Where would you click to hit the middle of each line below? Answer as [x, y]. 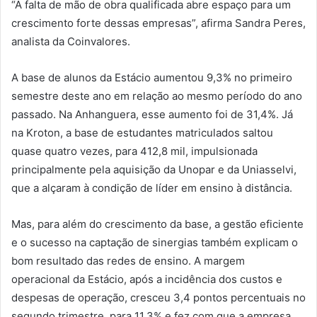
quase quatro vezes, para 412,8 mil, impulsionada [134, 151]
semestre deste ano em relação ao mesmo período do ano [157, 96]
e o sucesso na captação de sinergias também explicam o [155, 242]
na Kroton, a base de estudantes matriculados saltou [142, 132]
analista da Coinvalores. [71, 41]
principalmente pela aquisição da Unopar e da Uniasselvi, [154, 169]
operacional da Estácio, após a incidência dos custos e [147, 279]
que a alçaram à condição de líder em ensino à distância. [152, 188]
